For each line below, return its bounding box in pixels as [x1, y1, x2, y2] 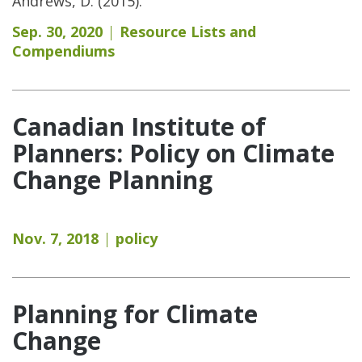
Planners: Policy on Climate [12, 136, 335, 170]
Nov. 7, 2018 [12, 228, 99, 248]
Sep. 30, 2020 [12, 21, 103, 41]
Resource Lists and [120, 21, 256, 41]
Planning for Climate [12, 297, 258, 330]
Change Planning [12, 162, 213, 196]
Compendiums [12, 40, 115, 61]
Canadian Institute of [12, 109, 266, 143]
